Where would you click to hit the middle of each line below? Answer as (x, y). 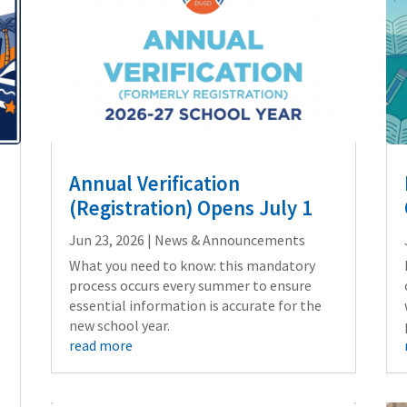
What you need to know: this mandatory (192, 265)
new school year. (119, 325)
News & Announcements (229, 239)
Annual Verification (154, 183)
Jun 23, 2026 (106, 239)
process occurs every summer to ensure (190, 285)
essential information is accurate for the (195, 305)
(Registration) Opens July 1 (190, 208)
